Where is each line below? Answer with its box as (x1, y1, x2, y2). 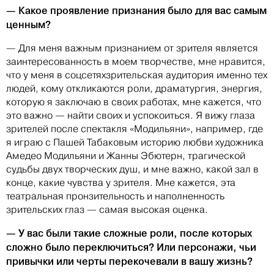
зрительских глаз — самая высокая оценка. (6, 204, 208, 216)
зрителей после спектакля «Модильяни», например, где (6, 123, 263, 135)
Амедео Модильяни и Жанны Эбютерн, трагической (6, 150, 245, 162)
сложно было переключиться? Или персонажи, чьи (6, 241, 256, 254)
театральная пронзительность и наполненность (6, 190, 224, 202)
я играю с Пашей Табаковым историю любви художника (6, 136, 264, 149)
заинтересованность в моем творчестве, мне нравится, (6, 56, 265, 68)
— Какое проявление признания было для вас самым (6, 4, 267, 17)
